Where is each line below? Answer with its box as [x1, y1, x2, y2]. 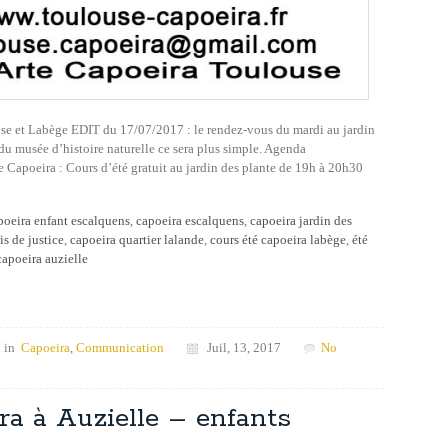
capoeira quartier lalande [70, 231, 204, 247]
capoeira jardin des [250, 212, 352, 228]
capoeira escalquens [136, 212, 244, 228]
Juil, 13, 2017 [198, 339, 281, 355]
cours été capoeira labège [210, 231, 346, 247]
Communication [76, 339, 164, 355]
